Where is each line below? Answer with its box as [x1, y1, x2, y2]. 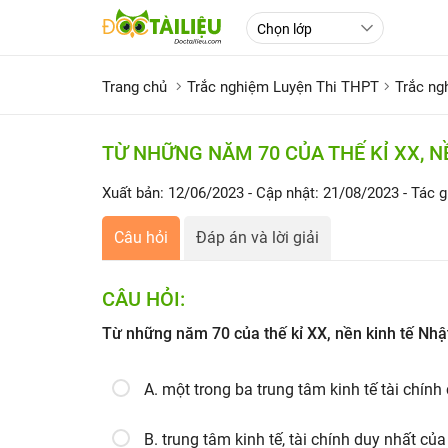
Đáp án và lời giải [196, 228, 319, 247]
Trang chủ [102, 78, 167, 96]
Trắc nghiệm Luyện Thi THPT [187, 78, 379, 96]
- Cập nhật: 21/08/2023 [248, 184, 403, 202]
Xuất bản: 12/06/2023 [102, 184, 244, 202]
